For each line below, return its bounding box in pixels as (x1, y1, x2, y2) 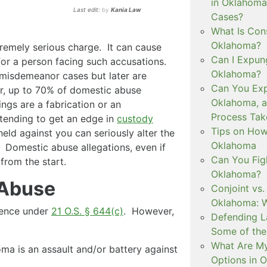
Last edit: (73, 5, 103, 13)
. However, (123, 204, 174, 217)
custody (117, 112, 153, 125)
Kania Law (111, 5, 142, 13)
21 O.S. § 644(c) (51, 204, 123, 217)
